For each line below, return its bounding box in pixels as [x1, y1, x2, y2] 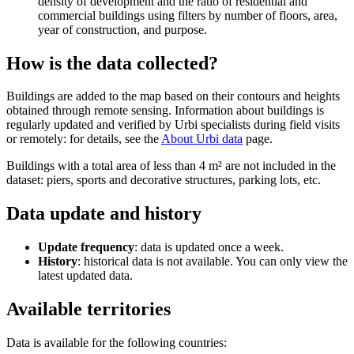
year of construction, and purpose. [38, 22, 207, 36]
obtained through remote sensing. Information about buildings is [6, 104, 324, 118]
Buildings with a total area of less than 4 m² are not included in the [6, 159, 336, 173]
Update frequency [38, 240, 134, 254]
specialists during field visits [198, 118, 340, 132]
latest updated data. [38, 269, 133, 283]
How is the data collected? [6, 52, 218, 73]
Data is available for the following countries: [6, 336, 227, 350]
